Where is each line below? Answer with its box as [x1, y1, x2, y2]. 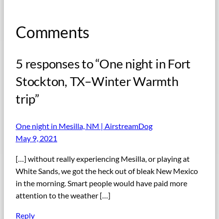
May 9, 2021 [16, 133, 57, 143]
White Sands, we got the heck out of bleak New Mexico [16, 166, 198, 175]
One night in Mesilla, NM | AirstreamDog [16, 121, 153, 131]
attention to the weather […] [16, 190, 110, 200]
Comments [16, 22, 90, 42]
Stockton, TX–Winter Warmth [16, 73, 178, 88]
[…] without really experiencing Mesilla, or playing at [16, 153, 190, 163]
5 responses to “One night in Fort [16, 56, 191, 71]
